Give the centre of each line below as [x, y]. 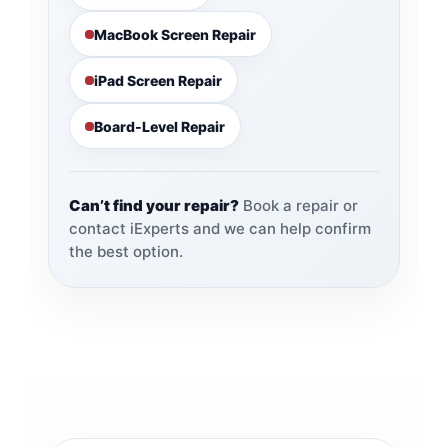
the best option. [125, 252]
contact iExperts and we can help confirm [219, 229]
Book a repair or [298, 206]
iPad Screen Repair [157, 80]
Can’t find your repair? [153, 206]
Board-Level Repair [159, 126]
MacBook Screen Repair [174, 34]
